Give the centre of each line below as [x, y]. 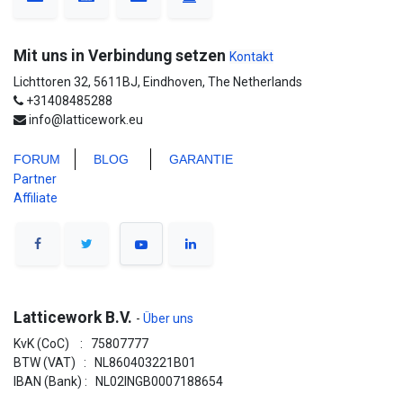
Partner [35, 179]
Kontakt [251, 57]
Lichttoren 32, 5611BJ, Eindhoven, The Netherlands [158, 82]
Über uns [167, 318]
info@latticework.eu [86, 120]
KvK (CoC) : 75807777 [82, 344]
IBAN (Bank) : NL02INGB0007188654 [118, 381]
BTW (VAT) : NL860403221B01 [105, 363]
